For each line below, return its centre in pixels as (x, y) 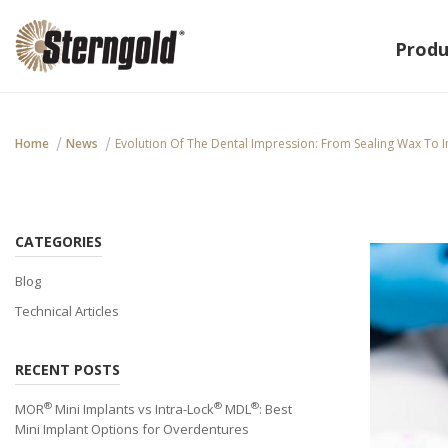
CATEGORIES (58, 241)
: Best (275, 409)
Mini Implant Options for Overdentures (132, 429)
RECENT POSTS (67, 369)
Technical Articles (67, 311)
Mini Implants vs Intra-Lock (133, 409)
